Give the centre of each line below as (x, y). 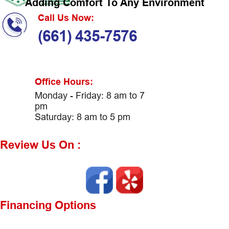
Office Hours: (64, 82)
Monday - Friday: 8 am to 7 (89, 96)
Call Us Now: (66, 17)
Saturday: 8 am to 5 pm (82, 117)
